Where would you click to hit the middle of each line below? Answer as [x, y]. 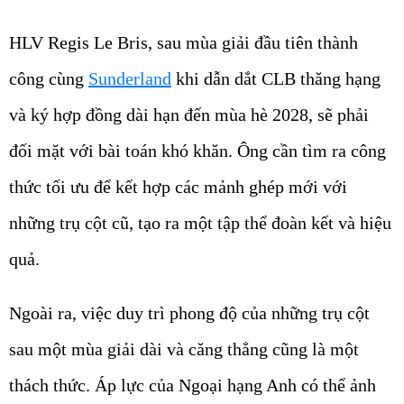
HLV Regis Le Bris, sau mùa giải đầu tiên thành [184, 42]
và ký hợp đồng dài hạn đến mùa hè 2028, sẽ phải [189, 115]
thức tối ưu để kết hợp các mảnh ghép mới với [178, 187]
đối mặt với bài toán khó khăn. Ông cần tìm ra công [197, 151]
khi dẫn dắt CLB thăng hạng [276, 78]
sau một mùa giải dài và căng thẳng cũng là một [184, 349]
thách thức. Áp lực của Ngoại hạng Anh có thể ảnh [193, 385]
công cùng [49, 78]
